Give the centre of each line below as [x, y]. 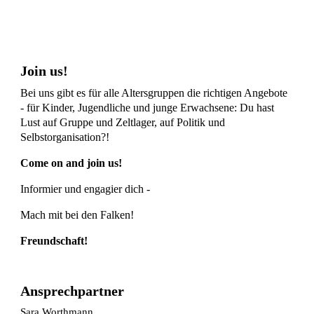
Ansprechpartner [73, 291]
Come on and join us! [71, 163]
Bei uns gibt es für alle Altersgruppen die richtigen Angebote [154, 93]
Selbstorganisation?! [65, 137]
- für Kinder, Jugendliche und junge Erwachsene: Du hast [148, 107]
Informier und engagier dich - [86, 189]
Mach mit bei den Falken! [77, 214]
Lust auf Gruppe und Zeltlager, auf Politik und [123, 122]
